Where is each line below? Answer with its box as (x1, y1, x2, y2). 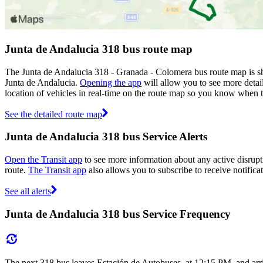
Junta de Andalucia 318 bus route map (5, 42, 193, 55)
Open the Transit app (5, 154, 82, 165)
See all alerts (5, 186, 51, 197)
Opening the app (80, 77, 141, 87)
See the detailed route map (5, 109, 102, 119)
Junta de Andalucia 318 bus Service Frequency (5, 207, 231, 220)
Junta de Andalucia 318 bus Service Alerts (5, 130, 207, 143)
